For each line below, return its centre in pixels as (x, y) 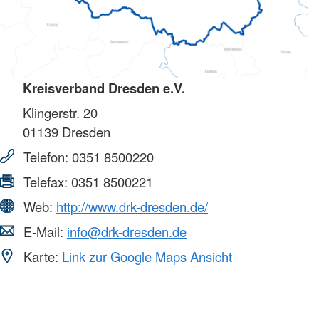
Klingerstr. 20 (60, 113)
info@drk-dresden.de (127, 232)
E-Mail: (43, 232)
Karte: (41, 257)
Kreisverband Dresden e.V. (104, 88)
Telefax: (46, 182)
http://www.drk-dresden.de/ (132, 207)
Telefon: (46, 157)
